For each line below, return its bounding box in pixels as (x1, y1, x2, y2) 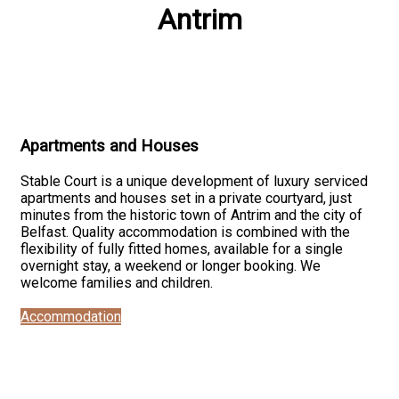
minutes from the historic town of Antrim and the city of (20, 206, 362, 224)
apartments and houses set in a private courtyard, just (20, 189, 352, 207)
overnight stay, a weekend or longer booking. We (20, 256, 321, 274)
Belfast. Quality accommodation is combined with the (20, 223, 350, 240)
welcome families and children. (20, 273, 213, 291)
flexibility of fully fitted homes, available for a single (20, 240, 343, 257)
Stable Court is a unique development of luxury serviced (20, 172, 368, 190)
